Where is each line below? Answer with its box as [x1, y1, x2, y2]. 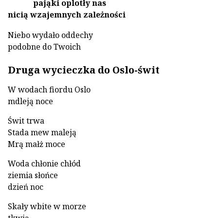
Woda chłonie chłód [8, 158, 81, 169]
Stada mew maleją [8, 127, 76, 138]
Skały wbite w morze [8, 201, 86, 212]
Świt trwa [8, 115, 44, 126]
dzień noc [8, 182, 43, 192]
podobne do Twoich [8, 41, 81, 52]
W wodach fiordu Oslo [8, 84, 91, 95]
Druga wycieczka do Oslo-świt [8, 63, 160, 76]
